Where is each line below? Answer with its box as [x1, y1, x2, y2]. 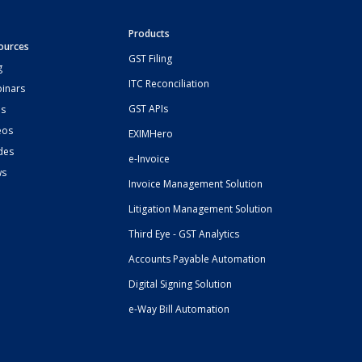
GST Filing [128, 51, 173, 65]
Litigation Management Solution [128, 201, 273, 216]
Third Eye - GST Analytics [128, 226, 240, 241]
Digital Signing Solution [128, 276, 233, 291]
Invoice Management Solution [128, 176, 263, 191]
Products [128, 26, 170, 40]
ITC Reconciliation [128, 76, 210, 90]
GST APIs [128, 101, 169, 116]
